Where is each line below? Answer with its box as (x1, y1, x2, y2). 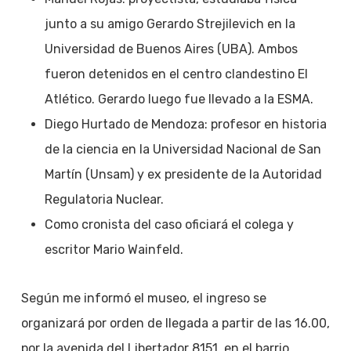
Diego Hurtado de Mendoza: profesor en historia (44, 117, 327, 132)
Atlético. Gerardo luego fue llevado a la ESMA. (44, 92, 313, 107)
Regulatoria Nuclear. (44, 192, 164, 207)
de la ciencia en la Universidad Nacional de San (44, 142, 321, 157)
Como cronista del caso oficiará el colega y (44, 217, 294, 232)
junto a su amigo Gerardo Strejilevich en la (44, 16, 295, 31)
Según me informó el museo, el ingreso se (20, 291, 266, 306)
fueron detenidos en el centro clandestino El (44, 67, 308, 81)
